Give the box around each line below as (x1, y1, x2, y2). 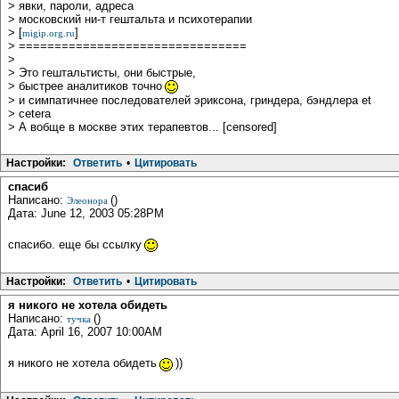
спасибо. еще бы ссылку (8, 238, 142, 252)
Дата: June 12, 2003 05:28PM (8, 207, 164, 221)
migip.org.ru (22, 28, 75, 39)
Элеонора (67, 195, 110, 207)
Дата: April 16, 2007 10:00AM (8, 325, 162, 339)
